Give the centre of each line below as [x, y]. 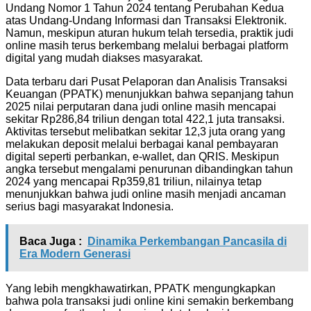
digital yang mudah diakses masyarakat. [104, 58]
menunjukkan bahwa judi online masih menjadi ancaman [146, 194]
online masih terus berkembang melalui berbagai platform [147, 45]
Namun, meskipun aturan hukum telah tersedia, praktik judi [150, 33]
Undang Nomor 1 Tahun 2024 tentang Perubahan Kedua [145, 8]
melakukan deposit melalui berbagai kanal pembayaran [142, 144]
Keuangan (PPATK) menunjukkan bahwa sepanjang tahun [150, 94]
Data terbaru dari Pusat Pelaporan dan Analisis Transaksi [146, 81]
